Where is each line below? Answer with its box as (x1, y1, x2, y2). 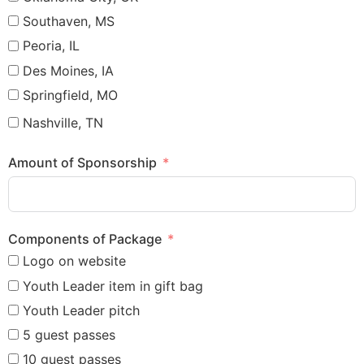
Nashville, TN (23, 114, 103, 131)
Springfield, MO (23, 86, 118, 103)
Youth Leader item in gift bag (23, 277, 203, 294)
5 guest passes (23, 326, 115, 343)
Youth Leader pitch (23, 301, 140, 318)
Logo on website (23, 253, 126, 270)
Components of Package (8, 231, 162, 248)
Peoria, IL (23, 37, 80, 54)
